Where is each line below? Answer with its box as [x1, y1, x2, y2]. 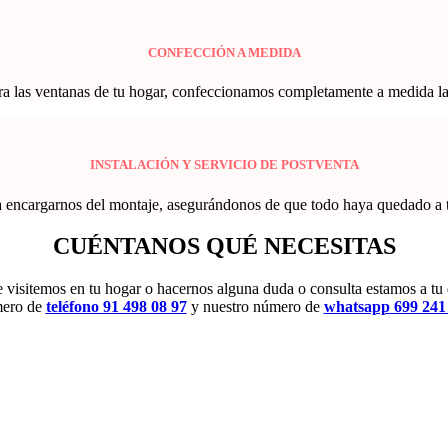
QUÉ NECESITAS [205, 233, 396, 260]
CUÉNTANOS [52, 233, 206, 260]
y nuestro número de [186, 298, 324, 316]
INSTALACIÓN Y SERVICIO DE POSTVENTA [89, 157, 359, 173]
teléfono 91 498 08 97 [45, 298, 187, 316]
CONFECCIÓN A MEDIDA [147, 45, 301, 61]
